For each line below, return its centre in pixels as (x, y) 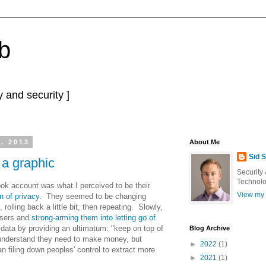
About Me (205, 142)
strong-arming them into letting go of (94, 217)
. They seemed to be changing (93, 196)
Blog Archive (210, 228)
